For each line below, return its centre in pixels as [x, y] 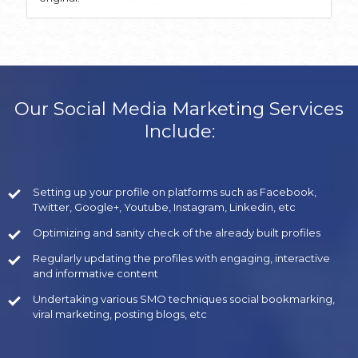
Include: [179, 131]
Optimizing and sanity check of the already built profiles [177, 233]
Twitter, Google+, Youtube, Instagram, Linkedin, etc [165, 207]
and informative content [96, 274]
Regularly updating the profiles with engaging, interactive [182, 259]
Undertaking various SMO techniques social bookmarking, [184, 299]
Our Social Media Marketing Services [179, 109]
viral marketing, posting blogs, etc [120, 314]
